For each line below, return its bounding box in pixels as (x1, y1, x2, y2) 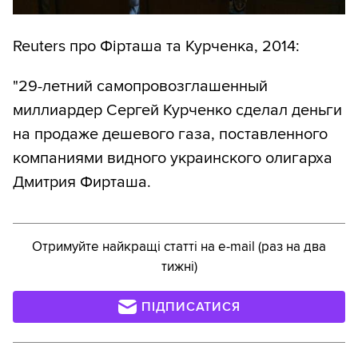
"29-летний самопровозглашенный (13, 77, 268, 97)
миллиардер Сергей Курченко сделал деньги (13, 101, 342, 121)
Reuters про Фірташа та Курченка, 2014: (13, 37, 300, 57)
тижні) (161, 258, 197, 276)
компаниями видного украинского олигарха (13, 149, 332, 169)
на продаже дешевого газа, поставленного (13, 125, 328, 145)
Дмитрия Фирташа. (13, 173, 151, 193)
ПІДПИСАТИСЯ (141, 299, 241, 316)
